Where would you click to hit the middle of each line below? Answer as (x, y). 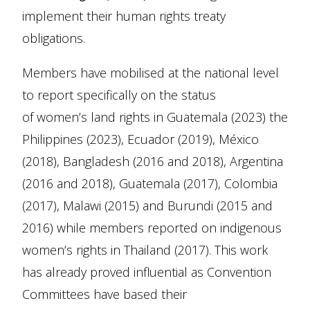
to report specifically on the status (119, 95)
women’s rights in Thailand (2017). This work (145, 250)
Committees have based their (104, 294)
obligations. (54, 38)
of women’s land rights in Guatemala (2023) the (155, 117)
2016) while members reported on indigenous (152, 228)
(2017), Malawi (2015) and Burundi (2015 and (147, 206)
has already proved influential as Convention (147, 272)
